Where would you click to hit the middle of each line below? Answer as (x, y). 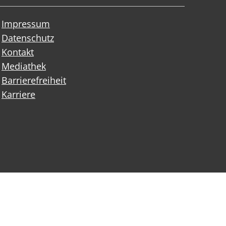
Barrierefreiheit (34, 80)
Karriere (18, 94)
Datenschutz (28, 38)
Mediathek (24, 66)
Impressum (26, 23)
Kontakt (18, 52)
